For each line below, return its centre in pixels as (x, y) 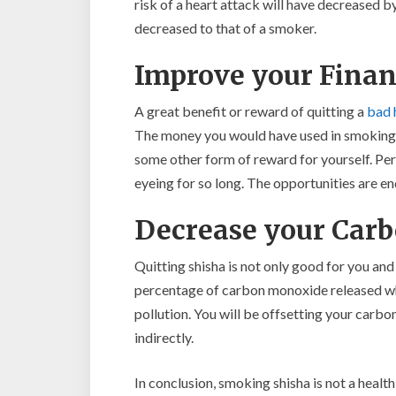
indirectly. (164, 337)
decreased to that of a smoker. (225, 28)
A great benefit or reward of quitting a (251, 111)
